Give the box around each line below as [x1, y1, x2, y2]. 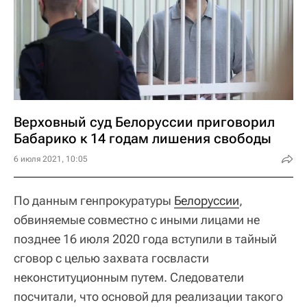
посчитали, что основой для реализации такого [14, 288, 283, 304]
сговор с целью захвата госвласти [14, 250, 209, 265]
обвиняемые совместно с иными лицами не [14, 212, 260, 227]
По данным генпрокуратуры [14, 193, 174, 208]
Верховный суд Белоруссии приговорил [14, 113, 275, 130]
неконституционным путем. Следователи [14, 269, 244, 284]
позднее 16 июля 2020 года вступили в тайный [14, 231, 277, 246]
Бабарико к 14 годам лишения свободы [14, 130, 271, 147]
